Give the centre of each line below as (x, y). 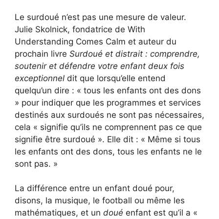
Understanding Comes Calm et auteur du (96, 41)
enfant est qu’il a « (160, 213)
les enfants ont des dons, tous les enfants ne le (108, 151)
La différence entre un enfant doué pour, (95, 188)
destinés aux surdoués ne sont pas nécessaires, (109, 115)
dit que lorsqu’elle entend (115, 78)
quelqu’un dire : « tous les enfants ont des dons (108, 90)
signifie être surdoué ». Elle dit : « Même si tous (108, 139)
